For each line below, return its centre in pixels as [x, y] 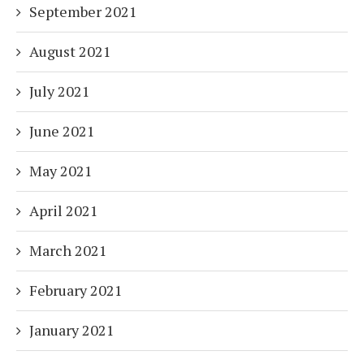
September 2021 [83, 12]
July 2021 [60, 91]
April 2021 [64, 211]
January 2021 [72, 330]
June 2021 [62, 131]
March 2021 [68, 251]
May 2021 [61, 171]
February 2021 [76, 290]
